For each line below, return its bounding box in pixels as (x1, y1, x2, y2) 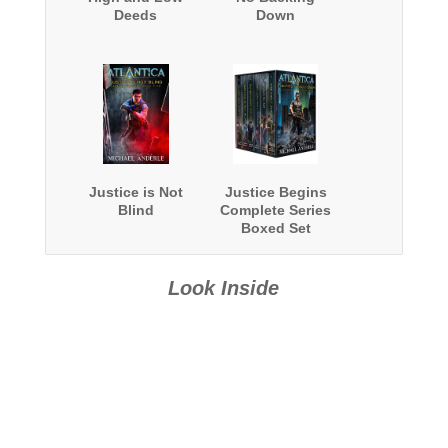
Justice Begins (224, 184, 327, 201)
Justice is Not (88, 184, 183, 201)
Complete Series (220, 202, 332, 219)
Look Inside (168, 277, 280, 300)
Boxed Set (240, 220, 311, 237)
